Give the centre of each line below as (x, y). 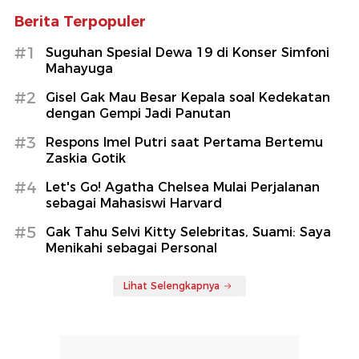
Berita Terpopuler (80, 22)
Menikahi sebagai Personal (131, 248)
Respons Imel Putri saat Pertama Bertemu (184, 143)
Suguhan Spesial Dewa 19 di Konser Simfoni (188, 53)
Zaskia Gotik (86, 159)
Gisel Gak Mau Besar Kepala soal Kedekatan (188, 98)
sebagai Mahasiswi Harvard (134, 204)
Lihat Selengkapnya (171, 286)
